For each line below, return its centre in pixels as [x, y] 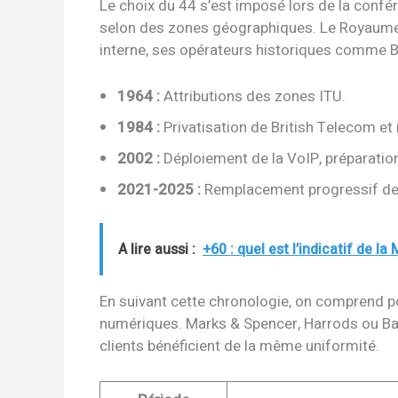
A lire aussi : [157, 250]
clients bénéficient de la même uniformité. [239, 346]
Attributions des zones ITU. [253, 96]
